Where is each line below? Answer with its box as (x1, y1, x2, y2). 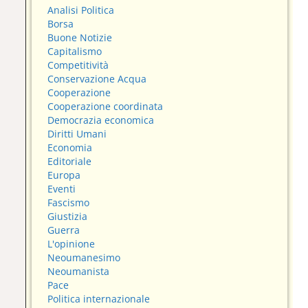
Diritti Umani (47, 127, 107, 141)
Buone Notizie (47, 31, 113, 45)
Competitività (47, 58, 109, 72)
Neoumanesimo (47, 251, 121, 265)
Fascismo (47, 196, 90, 210)
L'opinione (47, 237, 96, 251)
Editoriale (47, 155, 92, 168)
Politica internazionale (47, 292, 151, 306)
